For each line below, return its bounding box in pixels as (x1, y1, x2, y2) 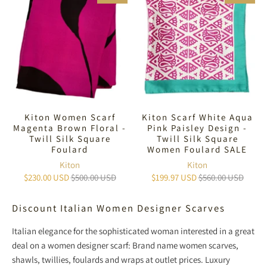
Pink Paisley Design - (147, 122, 247, 133)
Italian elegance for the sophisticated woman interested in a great (12, 225, 254, 237)
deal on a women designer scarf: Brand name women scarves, (12, 239, 238, 251)
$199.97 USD (151, 171, 197, 183)
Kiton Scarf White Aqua (141, 111, 253, 123)
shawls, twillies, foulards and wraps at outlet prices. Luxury (12, 253, 230, 265)
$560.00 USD (198, 171, 244, 183)
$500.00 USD (70, 171, 116, 183)
